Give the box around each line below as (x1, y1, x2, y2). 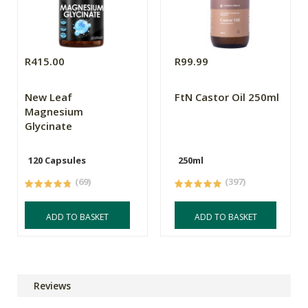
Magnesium (25, 104, 83, 119)
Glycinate (25, 119, 72, 133)
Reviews (34, 279, 71, 293)
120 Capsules (28, 154, 86, 167)
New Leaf (25, 90, 72, 104)
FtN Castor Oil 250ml (175, 90, 280, 104)
